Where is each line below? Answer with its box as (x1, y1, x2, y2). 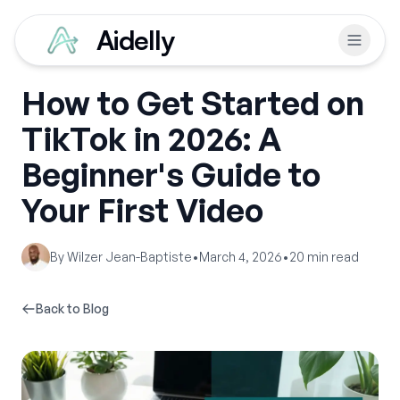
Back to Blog (36, 301, 109, 316)
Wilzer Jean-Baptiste (67, 249, 192, 264)
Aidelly (96, 23, 174, 56)
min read (304, 249, 359, 264)
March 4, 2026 (199, 249, 282, 264)
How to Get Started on (21, 83, 364, 123)
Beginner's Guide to (21, 154, 321, 195)
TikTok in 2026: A (21, 119, 281, 159)
